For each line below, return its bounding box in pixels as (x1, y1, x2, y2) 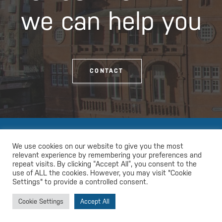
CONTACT (90, 67, 124, 75)
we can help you (20, 7, 202, 36)
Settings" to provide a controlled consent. (12, 177, 148, 186)
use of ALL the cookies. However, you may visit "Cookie (12, 168, 192, 177)
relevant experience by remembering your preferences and (12, 151, 202, 159)
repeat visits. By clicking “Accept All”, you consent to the (12, 160, 197, 168)
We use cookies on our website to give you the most (12, 142, 183, 150)
